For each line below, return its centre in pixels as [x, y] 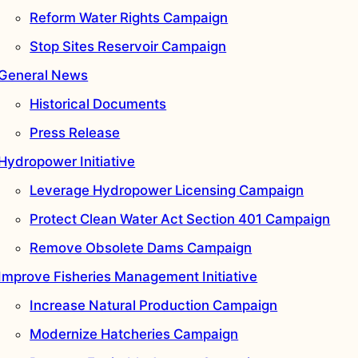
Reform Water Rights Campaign [129, 18]
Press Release [75, 133]
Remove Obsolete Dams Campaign [141, 248]
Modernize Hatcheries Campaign [134, 334]
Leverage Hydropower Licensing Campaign [167, 191]
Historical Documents [98, 104]
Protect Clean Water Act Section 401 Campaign [180, 219]
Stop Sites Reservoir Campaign [128, 47]
